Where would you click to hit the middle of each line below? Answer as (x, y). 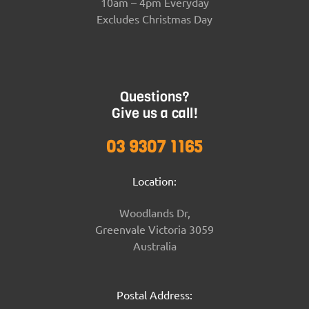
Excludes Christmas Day (154, 19)
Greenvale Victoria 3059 (154, 229)
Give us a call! (154, 113)
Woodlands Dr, (154, 213)
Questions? (154, 97)
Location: (154, 180)
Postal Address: (154, 295)
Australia (154, 246)
